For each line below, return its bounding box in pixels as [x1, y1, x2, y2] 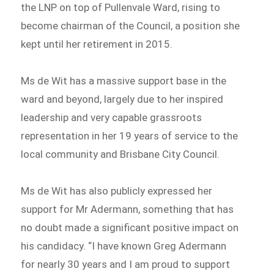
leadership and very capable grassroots [21, 111, 202, 124]
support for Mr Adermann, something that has [21, 202, 234, 215]
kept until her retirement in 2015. [21, 38, 173, 50]
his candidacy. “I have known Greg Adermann [21, 239, 227, 252]
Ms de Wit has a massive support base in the [21, 74, 227, 87]
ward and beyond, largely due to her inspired [21, 92, 224, 105]
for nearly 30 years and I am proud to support [21, 257, 231, 270]
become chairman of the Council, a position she [21, 20, 240, 32]
